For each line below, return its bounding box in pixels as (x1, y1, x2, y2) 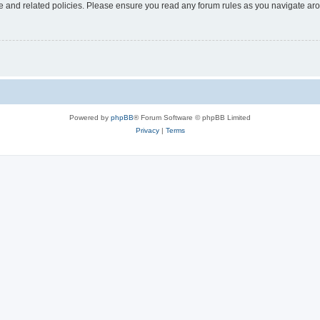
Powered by (69, 113, 111, 121)
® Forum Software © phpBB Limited (134, 113, 251, 121)
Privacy (135, 126, 159, 134)
